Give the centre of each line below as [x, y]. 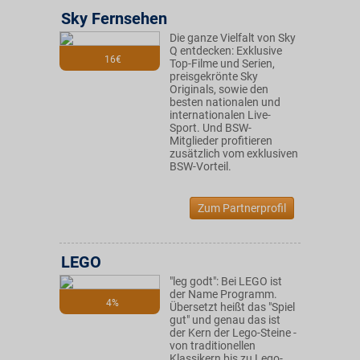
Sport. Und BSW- [211, 128]
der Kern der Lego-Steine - [233, 333]
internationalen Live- [220, 115]
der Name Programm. [223, 294]
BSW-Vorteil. [200, 166]
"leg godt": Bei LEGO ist [226, 281]
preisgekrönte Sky [214, 76]
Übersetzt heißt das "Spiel [232, 307]
